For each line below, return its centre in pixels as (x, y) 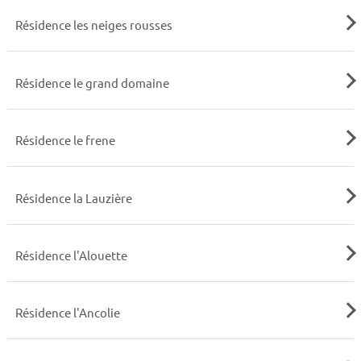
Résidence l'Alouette (71, 255)
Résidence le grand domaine (92, 82)
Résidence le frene (65, 140)
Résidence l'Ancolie (67, 313)
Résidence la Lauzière (73, 197)
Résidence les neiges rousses (93, 25)
